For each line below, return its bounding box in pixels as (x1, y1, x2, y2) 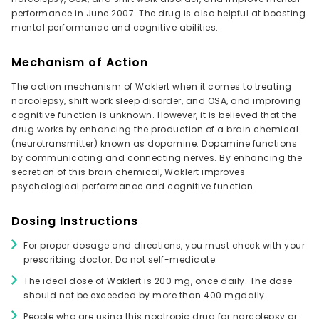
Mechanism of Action (11, 54, 148, 71)
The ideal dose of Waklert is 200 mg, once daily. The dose (23, 275, 293, 288)
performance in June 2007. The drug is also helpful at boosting (11, 7, 305, 20)
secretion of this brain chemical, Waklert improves (11, 166, 245, 179)
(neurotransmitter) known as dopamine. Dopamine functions (11, 137, 297, 150)
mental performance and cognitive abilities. (11, 21, 219, 34)
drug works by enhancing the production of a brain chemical (11, 123, 298, 136)
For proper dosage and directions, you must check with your (23, 239, 305, 252)
